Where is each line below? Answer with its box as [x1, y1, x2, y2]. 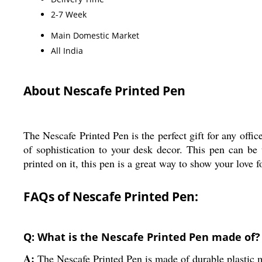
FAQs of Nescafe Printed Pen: [23, 188, 198, 205]
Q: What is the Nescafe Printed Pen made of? [23, 229, 260, 244]
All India [51, 44, 83, 56]
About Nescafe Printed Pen [23, 82, 185, 99]
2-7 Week [51, 8, 87, 20]
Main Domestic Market [51, 29, 139, 41]
